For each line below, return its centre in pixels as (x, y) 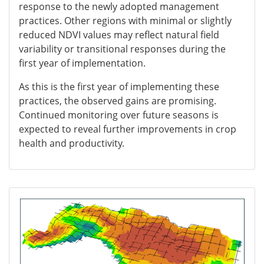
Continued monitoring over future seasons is (119, 115)
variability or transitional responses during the (122, 49)
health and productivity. (72, 143)
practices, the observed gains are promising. (118, 100)
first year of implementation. (82, 63)
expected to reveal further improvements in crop (128, 129)
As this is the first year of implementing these (119, 86)
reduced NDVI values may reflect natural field (119, 34)
